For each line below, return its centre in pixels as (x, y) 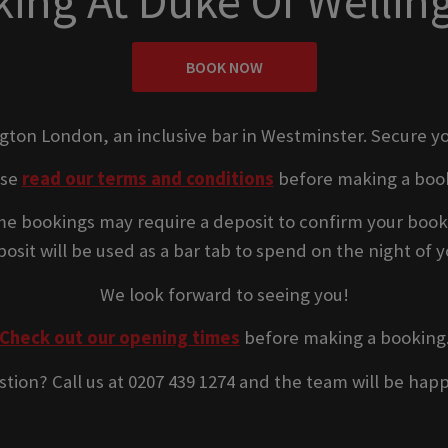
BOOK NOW (224, 67)
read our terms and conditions (147, 179)
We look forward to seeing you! (224, 294)
